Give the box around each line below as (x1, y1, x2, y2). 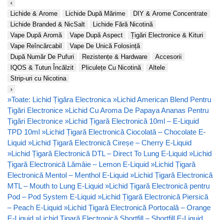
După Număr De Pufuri (10, 53, 74, 60)
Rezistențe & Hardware (82, 53, 147, 60)
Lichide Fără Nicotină (93, 20, 153, 28)
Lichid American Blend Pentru (117, 95, 211, 104)
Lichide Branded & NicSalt (10, 20, 85, 28)
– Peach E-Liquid (7, 203, 62, 212)
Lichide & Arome (10, 9, 57, 17)
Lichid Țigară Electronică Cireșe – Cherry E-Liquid (32, 138, 192, 147)
